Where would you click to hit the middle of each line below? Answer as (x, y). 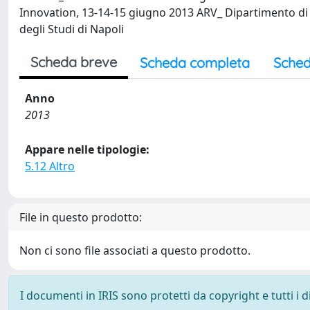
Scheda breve (74, 62)
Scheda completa (195, 62)
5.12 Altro (50, 166)
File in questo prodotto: (81, 217)
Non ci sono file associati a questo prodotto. (135, 250)
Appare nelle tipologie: (87, 149)
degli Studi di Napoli (72, 29)
